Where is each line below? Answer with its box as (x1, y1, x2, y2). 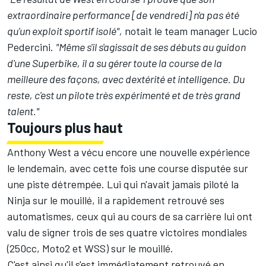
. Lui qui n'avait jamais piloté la (102, 178, 239, 191)
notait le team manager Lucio (122, 24, 257, 38)
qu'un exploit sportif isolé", (7, 24, 122, 38)
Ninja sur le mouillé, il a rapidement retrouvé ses (7, 194, 224, 207)
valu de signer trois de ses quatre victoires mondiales (7, 226, 247, 239)
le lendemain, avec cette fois (7, 161, 138, 175)
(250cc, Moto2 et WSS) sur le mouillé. (7, 242, 173, 255)
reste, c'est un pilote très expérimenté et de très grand (7, 88, 240, 102)
